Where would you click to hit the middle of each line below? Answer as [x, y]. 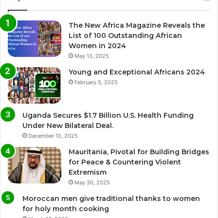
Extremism [88, 172]
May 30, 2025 [92, 182]
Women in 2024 [97, 45]
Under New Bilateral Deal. [68, 125]
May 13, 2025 [92, 56]
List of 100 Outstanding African [125, 35]
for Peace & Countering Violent [125, 162]
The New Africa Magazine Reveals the [137, 25]
